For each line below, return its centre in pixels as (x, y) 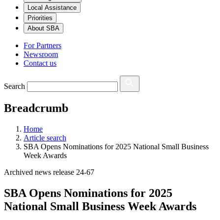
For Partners (42, 46)
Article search (45, 138)
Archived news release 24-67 (49, 172)
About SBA (43, 28)
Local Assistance (52, 8)
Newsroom (41, 55)
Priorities (40, 18)
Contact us (40, 63)
